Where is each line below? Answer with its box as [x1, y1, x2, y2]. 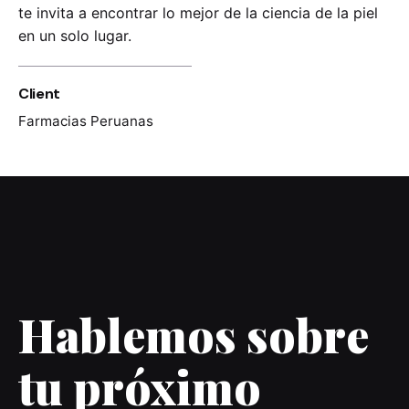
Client [18, 84, 61, 103]
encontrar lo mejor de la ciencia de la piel [91, 4, 378, 22]
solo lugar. [60, 26, 136, 45]
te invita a [18, 4, 91, 22]
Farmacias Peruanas [18, 112, 153, 130]
